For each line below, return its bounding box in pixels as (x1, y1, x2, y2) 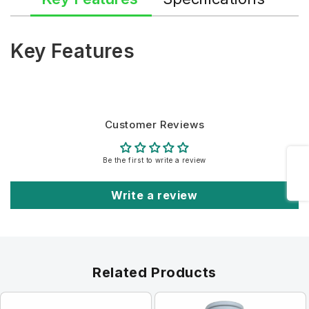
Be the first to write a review (103, 155, 206, 164)
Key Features (10, 39, 135, 63)
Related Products (92, 263, 217, 281)
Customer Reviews (104, 117, 205, 131)
